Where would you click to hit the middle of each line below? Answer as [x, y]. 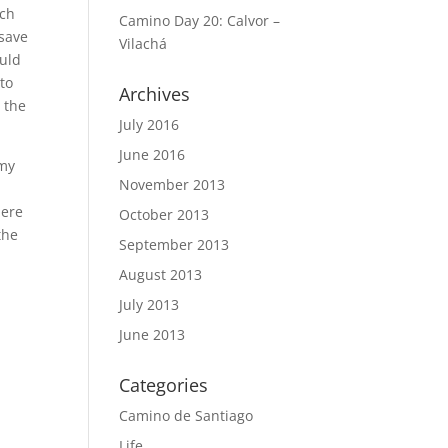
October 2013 [164, 214]
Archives [155, 94]
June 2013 [152, 334]
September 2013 [174, 244]
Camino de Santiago [186, 415]
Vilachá [143, 43]
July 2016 [149, 124]
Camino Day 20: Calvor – [200, 20]
